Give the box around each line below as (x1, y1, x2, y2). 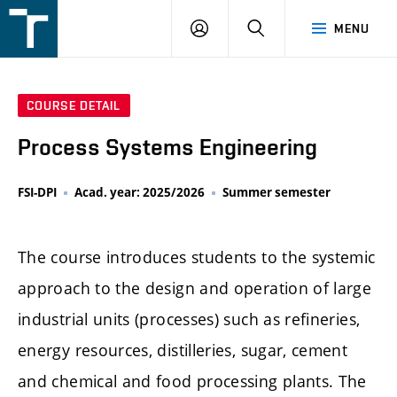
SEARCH (264, 20, 313, 35)
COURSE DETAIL (27, 98, 121, 113)
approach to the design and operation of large (18, 276, 372, 299)
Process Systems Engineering (18, 134, 317, 161)
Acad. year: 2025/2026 (74, 184, 205, 201)
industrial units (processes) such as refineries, (18, 307, 361, 330)
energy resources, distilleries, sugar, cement (18, 339, 348, 361)
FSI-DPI (18, 184, 57, 201)
